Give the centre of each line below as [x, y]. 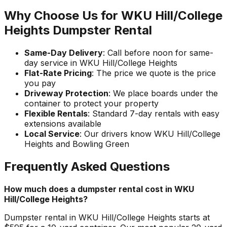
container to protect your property [91, 103]
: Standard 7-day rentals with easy [154, 113]
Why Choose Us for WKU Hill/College [113, 15]
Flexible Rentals [56, 113]
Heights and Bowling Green [77, 144]
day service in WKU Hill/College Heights [101, 63]
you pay [40, 83]
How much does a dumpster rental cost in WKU [99, 189]
